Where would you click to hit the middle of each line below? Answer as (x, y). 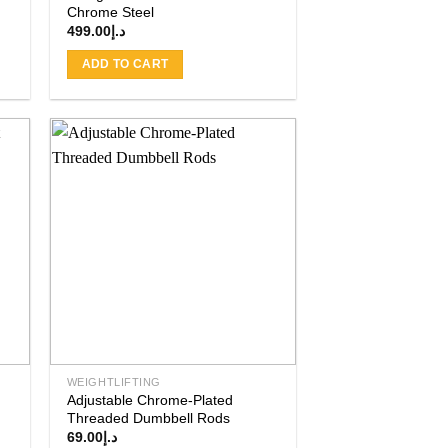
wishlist (261, 222)
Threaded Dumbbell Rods (148, 418)
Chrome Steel (110, 12)
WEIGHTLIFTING (113, 382)
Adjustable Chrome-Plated (149, 400)
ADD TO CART (125, 63)
